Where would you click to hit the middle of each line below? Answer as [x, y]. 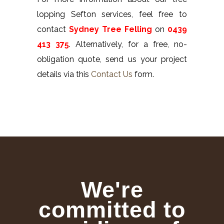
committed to [112, 210]
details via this [64, 74]
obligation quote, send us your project [112, 59]
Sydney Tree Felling [110, 29]
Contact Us [112, 74]
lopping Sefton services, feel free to [112, 14]
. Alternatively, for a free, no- [128, 44]
